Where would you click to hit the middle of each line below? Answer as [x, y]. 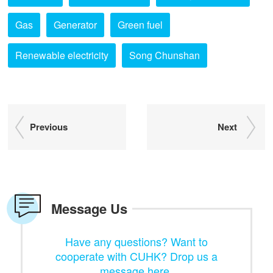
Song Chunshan [165, 55]
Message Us [90, 208]
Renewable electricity [62, 55]
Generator [75, 25]
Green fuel [140, 25]
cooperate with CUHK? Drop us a [136, 256]
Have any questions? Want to [136, 241]
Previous [49, 127]
